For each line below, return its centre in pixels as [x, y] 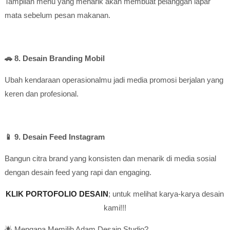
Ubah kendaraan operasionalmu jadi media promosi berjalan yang [114, 80]
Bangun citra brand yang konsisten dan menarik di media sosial [110, 158]
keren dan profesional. [41, 94]
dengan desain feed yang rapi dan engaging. [78, 172]
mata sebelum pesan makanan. [57, 15]
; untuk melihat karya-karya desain [166, 194]
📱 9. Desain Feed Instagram [54, 137]
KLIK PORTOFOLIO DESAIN [57, 194]
